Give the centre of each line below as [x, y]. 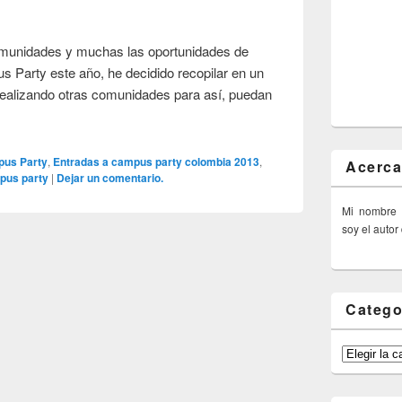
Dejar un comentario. [110, 177]
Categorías [368, 352]
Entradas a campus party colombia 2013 [157, 161]
